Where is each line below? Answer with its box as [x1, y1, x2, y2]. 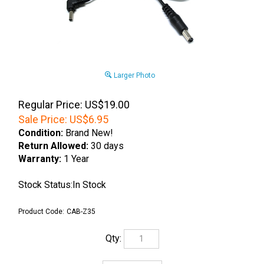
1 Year [61, 153, 89, 164]
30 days [91, 140, 124, 151]
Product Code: [18, 207, 64, 216]
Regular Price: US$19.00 [18, 98, 130, 111]
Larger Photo [112, 71, 155, 80]
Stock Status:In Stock [18, 179, 106, 190]
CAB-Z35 [67, 207, 95, 216]
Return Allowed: [18, 140, 91, 151]
